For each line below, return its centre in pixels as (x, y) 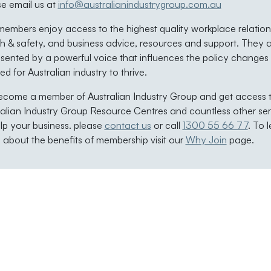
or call (167, 125)
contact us (128, 125)
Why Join (206, 139)
